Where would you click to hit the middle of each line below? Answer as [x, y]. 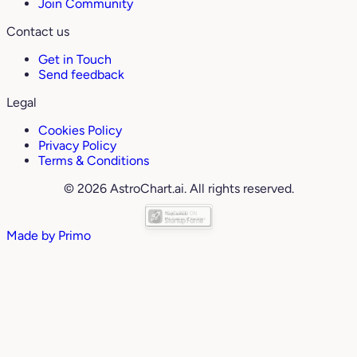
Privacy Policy [77, 146]
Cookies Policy [80, 131]
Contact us [38, 32]
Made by [32, 236]
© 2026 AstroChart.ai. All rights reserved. [178, 189]
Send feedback [81, 75]
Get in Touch [75, 60]
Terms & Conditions [94, 161]
